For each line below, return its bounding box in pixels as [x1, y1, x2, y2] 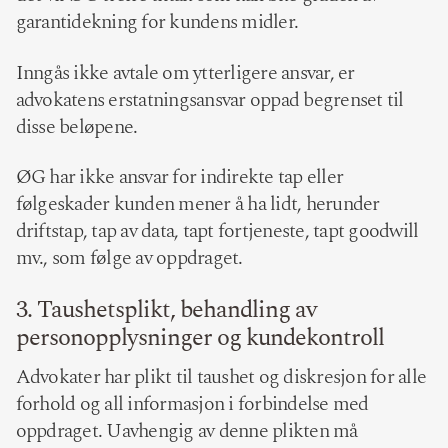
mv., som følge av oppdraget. [15, 243, 252, 274]
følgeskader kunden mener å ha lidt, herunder [15, 189, 380, 220]
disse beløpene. [15, 111, 138, 142]
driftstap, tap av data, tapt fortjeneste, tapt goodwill [15, 216, 419, 247]
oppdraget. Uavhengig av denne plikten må [15, 415, 358, 446]
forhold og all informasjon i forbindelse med [15, 388, 369, 419]
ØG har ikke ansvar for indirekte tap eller [15, 162, 344, 193]
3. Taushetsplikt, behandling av [15, 291, 317, 328]
